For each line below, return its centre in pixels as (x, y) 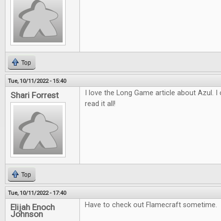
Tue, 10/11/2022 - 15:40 (37, 81)
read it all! (100, 104)
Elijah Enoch (33, 207)
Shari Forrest (35, 95)
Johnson (27, 214)
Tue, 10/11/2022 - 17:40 (37, 193)
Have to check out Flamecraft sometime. (151, 205)
